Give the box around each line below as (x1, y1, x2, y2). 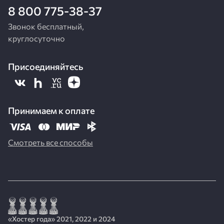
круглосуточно (8, 33, 65, 43)
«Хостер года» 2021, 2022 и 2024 (8, 214, 115, 223)
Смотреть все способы (8, 137, 93, 147)
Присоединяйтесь (8, 60, 83, 72)
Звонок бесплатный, (8, 21, 84, 31)
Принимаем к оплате (8, 104, 94, 116)
